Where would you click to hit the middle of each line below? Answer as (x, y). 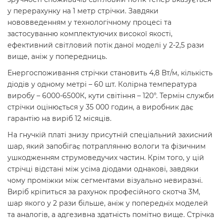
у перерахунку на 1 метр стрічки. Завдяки (83, 11)
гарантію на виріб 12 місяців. (59, 119)
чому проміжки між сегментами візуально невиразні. (105, 181)
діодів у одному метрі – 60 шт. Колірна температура (102, 84)
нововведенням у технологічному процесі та (89, 23)
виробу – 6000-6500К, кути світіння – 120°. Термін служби (111, 96)
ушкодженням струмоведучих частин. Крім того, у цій (106, 158)
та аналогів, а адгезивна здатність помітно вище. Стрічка (111, 215)
